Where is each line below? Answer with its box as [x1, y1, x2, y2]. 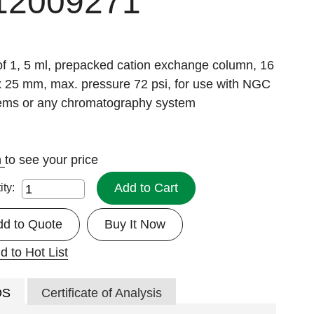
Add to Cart [114, 180, 179, 195]
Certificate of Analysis [41, 285, 163, 300]
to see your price [5, 152, 99, 167]
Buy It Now [104, 217, 166, 231]
